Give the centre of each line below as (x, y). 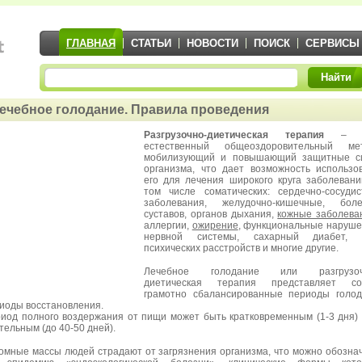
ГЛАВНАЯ (91, 43)
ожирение (215, 225)
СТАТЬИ (151, 43)
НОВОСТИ (213, 43)
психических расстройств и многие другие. (241, 248)
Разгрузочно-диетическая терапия (234, 135)
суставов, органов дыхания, (211, 214)
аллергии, (168, 225)
